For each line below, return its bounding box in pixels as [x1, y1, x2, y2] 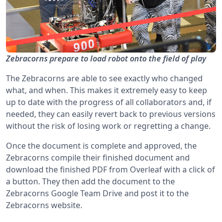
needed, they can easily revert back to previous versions [6, 109, 216, 120]
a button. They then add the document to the [6, 176, 175, 187]
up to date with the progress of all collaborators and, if [6, 97, 212, 108]
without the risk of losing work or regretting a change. [6, 120, 211, 132]
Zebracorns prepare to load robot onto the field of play [6, 53, 206, 64]
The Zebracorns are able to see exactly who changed [6, 73, 203, 84]
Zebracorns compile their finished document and [6, 152, 190, 164]
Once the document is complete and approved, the [6, 140, 197, 152]
